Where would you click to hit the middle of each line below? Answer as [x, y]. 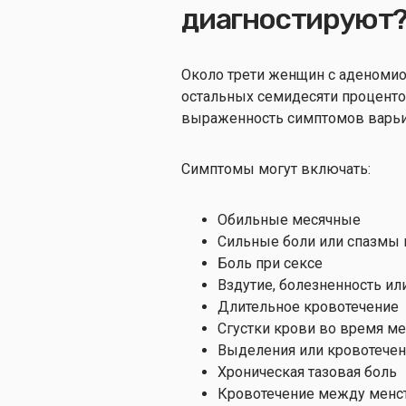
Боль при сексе [270, 263]
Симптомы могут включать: [276, 169]
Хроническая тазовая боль [307, 372]
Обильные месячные [291, 219]
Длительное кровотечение [308, 306]
